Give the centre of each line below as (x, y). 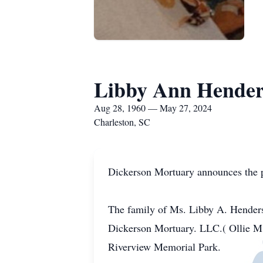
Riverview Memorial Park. (164, 247)
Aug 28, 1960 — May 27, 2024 (153, 108)
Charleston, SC (122, 122)
